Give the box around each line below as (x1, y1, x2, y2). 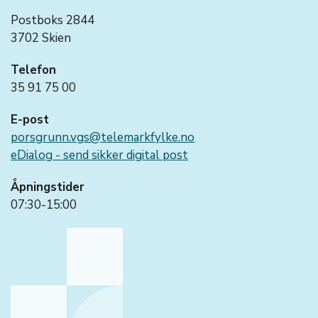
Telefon (11, 62, 56, 78)
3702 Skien (11, 30, 71, 46)
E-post (11, 111, 49, 128)
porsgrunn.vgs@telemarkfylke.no (11, 129, 194, 146)
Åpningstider (11, 179, 84, 195)
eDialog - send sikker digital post (11, 147, 188, 163)
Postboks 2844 (11, 12, 94, 28)
